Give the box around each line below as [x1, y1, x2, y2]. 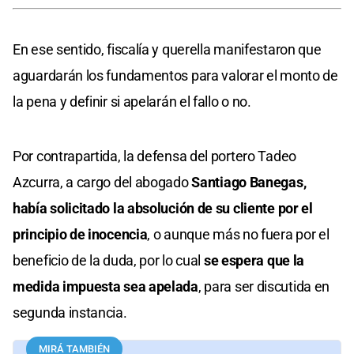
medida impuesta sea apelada [13, 277, 198, 295]
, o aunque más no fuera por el [147, 225, 330, 243]
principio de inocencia [13, 225, 148, 243]
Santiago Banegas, [188, 173, 307, 190]
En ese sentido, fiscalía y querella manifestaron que [13, 40, 322, 58]
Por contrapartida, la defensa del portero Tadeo [13, 147, 296, 164]
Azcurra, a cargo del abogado [13, 173, 189, 190]
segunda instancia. [13, 303, 127, 321]
